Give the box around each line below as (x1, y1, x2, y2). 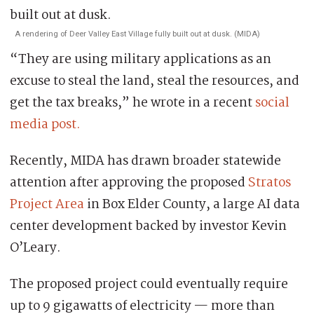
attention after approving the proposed (10, 172, 248, 193)
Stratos (248, 172, 291, 193)
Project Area (10, 193, 84, 215)
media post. (10, 114, 81, 135)
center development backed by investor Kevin (10, 215, 287, 237)
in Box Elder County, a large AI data (84, 193, 300, 215)
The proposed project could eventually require (10, 273, 288, 295)
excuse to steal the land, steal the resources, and (10, 70, 299, 92)
